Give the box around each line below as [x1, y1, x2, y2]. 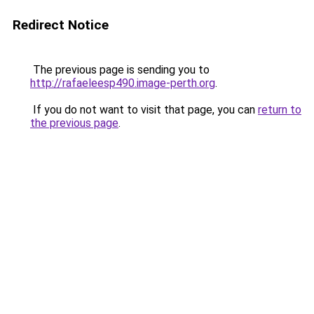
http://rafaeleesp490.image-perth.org [30, 76, 215, 90]
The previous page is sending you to [30, 63, 210, 76]
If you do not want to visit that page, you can [30, 103, 258, 116]
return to [258, 103, 301, 116]
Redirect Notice [13, 17, 109, 33]
